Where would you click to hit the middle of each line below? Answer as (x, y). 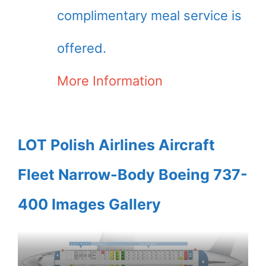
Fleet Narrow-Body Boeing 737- (133, 174)
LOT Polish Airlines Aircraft (116, 145)
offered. (82, 48)
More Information (110, 80)
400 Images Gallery (89, 204)
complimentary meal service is (149, 15)
